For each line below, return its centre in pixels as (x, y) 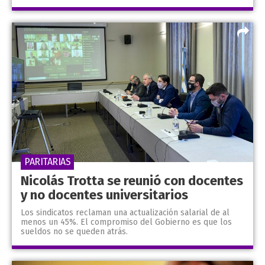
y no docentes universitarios (104, 195)
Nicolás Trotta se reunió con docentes (132, 181)
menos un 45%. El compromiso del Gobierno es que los (126, 222)
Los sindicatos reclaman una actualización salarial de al (125, 213)
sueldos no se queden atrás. (74, 232)
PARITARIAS (47, 162)
